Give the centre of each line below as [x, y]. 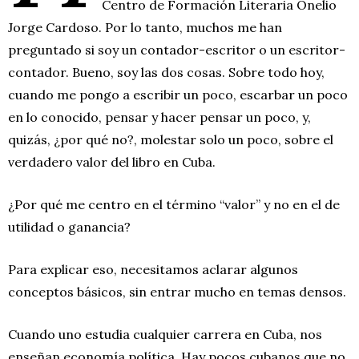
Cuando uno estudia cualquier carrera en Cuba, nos [165, 334]
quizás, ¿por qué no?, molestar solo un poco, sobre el [171, 139]
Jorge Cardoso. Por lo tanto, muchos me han [145, 27]
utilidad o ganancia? [69, 226]
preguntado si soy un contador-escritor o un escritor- [177, 49]
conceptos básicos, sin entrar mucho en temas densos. [177, 291]
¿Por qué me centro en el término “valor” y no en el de [174, 204]
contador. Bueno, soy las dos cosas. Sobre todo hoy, [166, 72]
